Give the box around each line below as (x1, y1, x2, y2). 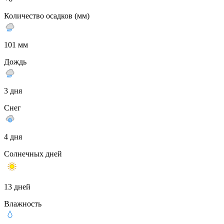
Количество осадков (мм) (4, 11, 89, 20)
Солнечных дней (4, 149, 62, 158)
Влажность (4, 199, 41, 208)
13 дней (4, 182, 30, 191)
